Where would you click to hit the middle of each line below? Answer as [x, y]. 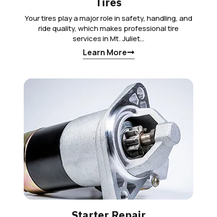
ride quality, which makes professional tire [108, 28]
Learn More [105, 52]
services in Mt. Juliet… [108, 38]
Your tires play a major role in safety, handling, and [108, 18]
